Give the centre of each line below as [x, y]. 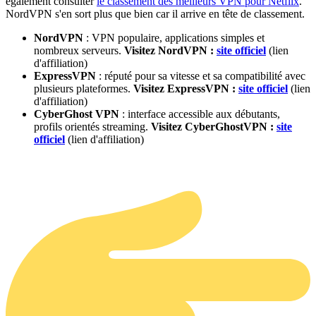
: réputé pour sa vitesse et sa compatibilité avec [201, 76]
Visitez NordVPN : [170, 51]
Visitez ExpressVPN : [186, 89]
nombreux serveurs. [79, 51]
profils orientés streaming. [92, 127]
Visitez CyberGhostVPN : [214, 127]
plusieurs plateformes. [84, 89]
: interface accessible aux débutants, [200, 114]
